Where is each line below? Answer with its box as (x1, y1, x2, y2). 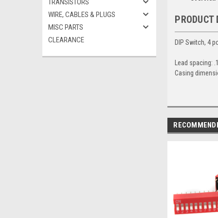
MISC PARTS (48, 23, 83, 32)
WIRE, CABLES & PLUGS (48, 10, 115, 19)
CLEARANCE (48, 36, 84, 44)
